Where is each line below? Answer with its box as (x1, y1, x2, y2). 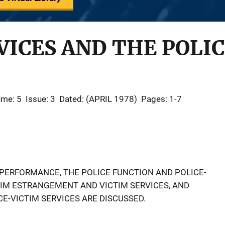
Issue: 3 (26, 94, 55, 104)
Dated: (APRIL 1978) (59, 94, 137, 104)
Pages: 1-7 (141, 94, 182, 104)
